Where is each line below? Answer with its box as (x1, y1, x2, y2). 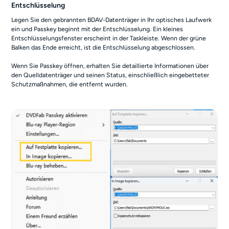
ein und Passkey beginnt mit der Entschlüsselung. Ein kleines (11, 25, 184, 33)
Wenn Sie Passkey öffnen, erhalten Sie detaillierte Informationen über (11, 61, 209, 70)
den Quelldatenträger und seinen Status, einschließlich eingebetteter (11, 71, 210, 79)
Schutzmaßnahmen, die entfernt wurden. (11, 80, 128, 88)
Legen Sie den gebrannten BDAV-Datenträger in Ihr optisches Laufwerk (11, 15, 212, 24)
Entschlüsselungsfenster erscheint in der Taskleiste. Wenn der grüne (11, 34, 207, 42)
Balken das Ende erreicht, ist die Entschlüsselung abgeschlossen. (11, 43, 196, 51)
